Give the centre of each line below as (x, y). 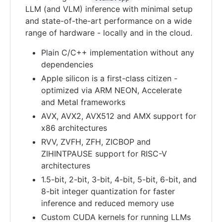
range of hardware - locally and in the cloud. (109, 33)
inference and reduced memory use (108, 203)
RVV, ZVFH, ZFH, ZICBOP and (96, 142)
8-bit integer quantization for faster (108, 192)
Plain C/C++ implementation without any (118, 53)
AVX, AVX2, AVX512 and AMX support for (119, 116)
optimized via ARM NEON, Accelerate (111, 90)
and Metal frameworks (83, 102)
